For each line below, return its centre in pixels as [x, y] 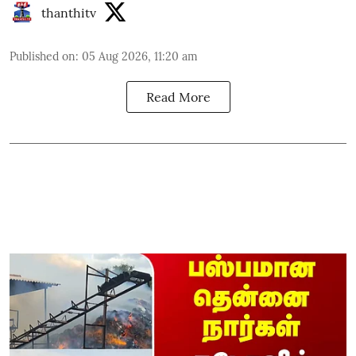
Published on [43, 56]
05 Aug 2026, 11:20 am [140, 56]
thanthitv [69, 13]
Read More [178, 97]
